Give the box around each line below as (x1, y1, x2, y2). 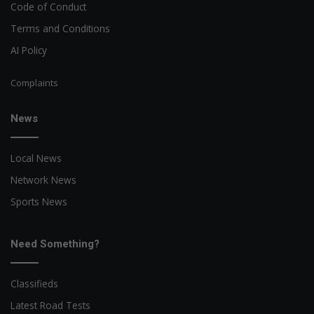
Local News (11, 151, 62, 165)
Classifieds (11, 276, 58, 290)
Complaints (11, 76, 58, 89)
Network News (11, 172, 76, 186)
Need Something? (11, 237, 100, 250)
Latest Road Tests (11, 298, 90, 312)
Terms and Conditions (11, 21, 110, 35)
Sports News (11, 194, 67, 208)
